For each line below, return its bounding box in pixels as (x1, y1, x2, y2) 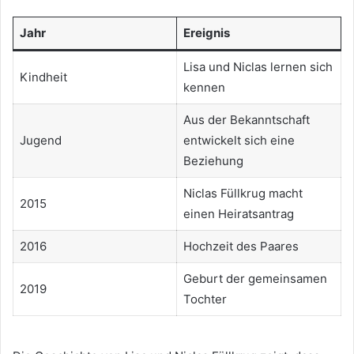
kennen (183, 80, 225, 96)
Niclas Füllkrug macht (183, 186, 303, 201)
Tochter (183, 292, 227, 307)
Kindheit (19, 70, 67, 85)
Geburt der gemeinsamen (183, 271, 327, 287)
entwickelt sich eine (183, 133, 295, 149)
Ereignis (183, 25, 230, 41)
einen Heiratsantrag (183, 206, 294, 222)
